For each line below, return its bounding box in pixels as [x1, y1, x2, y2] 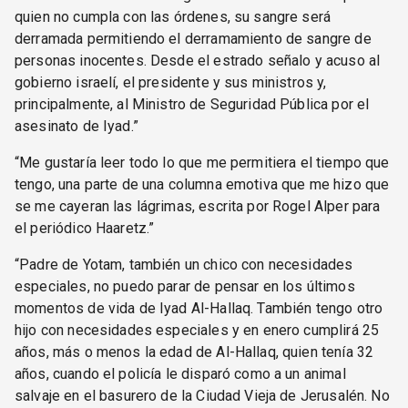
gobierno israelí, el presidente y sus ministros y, [15, 73, 327, 91]
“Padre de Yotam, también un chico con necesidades [15, 255, 353, 273]
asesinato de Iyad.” [15, 117, 138, 135]
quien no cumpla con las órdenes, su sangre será [15, 7, 331, 25]
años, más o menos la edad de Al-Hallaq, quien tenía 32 [15, 342, 374, 361]
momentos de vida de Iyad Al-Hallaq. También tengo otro [15, 299, 383, 317]
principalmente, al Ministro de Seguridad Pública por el [15, 95, 370, 113]
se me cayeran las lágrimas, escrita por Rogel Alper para [15, 197, 381, 215]
